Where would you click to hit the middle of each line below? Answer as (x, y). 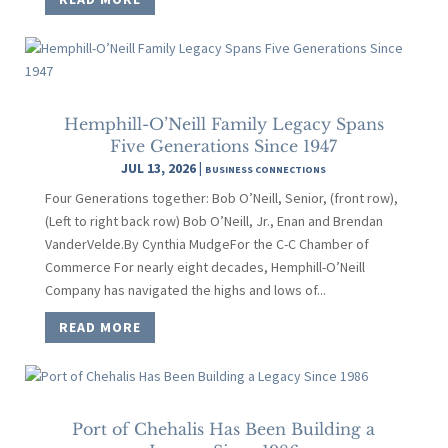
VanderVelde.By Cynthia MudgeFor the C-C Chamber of (206, 243)
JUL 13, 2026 (159, 167)
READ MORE (99, 326)
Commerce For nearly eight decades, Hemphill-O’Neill (204, 266)
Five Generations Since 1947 (224, 145)
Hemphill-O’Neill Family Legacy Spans (223, 123)
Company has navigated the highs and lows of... (185, 289)
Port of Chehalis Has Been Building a (224, 429)
